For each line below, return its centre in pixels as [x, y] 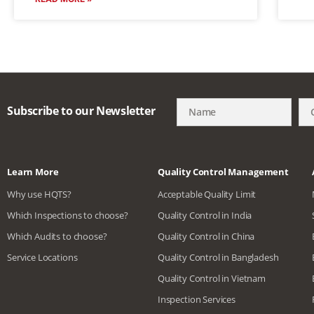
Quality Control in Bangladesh [218, 257]
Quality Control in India [205, 215]
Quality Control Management [223, 171]
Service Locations [42, 257]
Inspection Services [197, 299]
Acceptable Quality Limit [207, 194]
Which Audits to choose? [57, 236]
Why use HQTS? [40, 194]
